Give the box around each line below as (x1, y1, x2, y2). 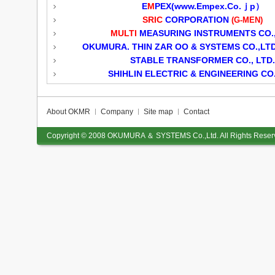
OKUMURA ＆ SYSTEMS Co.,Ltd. (107, 131, 219, 140)
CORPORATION (163, 15, 229, 25)
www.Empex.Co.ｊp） (174, 1, 264, 11)
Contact (184, 107, 209, 116)
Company (101, 107, 133, 116)
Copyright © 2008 (47, 131, 107, 140)
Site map (144, 107, 173, 116)
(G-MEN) (229, 15, 263, 25)
